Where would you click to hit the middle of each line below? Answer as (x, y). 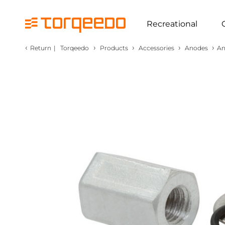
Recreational (172, 24)
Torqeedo (75, 48)
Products (114, 48)
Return (41, 48)
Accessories (156, 48)
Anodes (196, 48)
